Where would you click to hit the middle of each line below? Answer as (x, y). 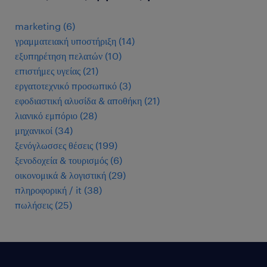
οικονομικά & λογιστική (60, 175)
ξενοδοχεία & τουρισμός (61, 160)
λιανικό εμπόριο (46, 115)
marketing (38, 26)
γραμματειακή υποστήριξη (66, 41)
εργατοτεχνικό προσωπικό (66, 85)
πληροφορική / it (48, 190)
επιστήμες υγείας (48, 70)
